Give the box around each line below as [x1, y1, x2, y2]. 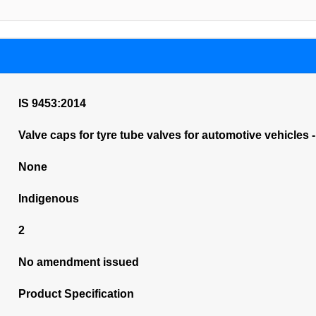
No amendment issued [18, 256, 139, 268]
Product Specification [18, 288, 134, 300]
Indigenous [18, 193, 79, 205]
